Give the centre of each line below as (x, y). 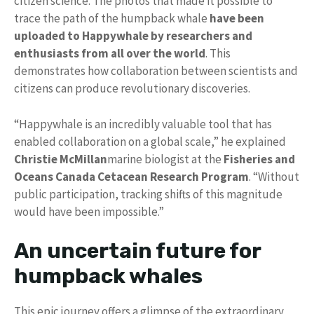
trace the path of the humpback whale (112, 19)
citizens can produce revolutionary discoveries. (132, 89)
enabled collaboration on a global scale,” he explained (150, 141)
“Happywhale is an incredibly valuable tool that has (143, 124)
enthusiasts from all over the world (110, 54)
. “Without (274, 176)
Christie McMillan (61, 159)
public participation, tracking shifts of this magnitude (148, 194)
